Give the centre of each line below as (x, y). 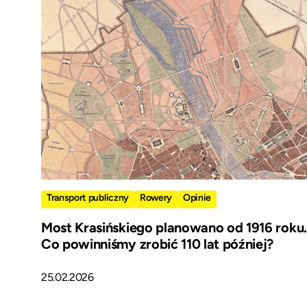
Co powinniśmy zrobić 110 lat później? (158, 244)
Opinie (197, 198)
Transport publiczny (88, 198)
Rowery (156, 198)
